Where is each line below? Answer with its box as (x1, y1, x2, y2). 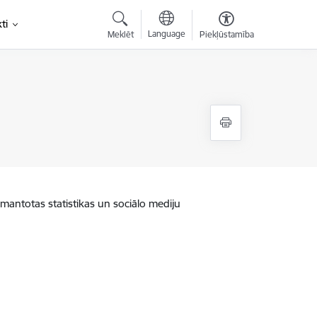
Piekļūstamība (199, 29, 254, 40)
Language (147, 28, 185, 39)
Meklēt (107, 29, 134, 40)
